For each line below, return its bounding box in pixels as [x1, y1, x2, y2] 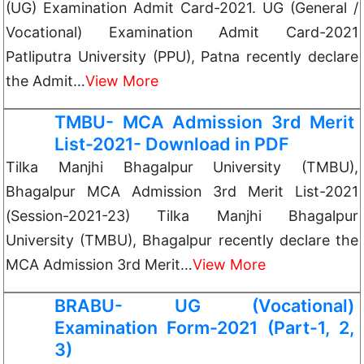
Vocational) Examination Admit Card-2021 [6, 24, 358, 41]
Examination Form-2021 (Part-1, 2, [54, 317, 354, 338]
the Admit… [6, 72, 85, 89]
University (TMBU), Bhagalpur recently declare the [6, 232, 358, 249]
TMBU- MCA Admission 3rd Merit [54, 111, 354, 132]
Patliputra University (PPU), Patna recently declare [6, 48, 358, 65]
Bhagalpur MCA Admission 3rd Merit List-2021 [6, 183, 358, 200]
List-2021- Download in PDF [54, 133, 289, 154]
